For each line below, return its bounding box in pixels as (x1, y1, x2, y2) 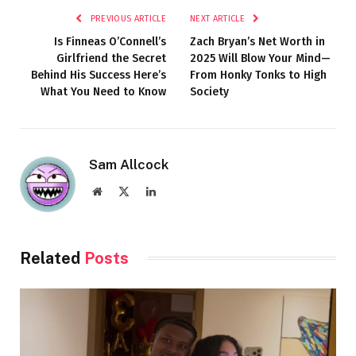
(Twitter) (129, 200, 169, 212)
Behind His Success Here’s (31, 68, 166, 82)
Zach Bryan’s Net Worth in (190, 34, 325, 48)
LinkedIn (155, 184, 196, 196)
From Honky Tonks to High (190, 68, 327, 82)
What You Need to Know (41, 84, 166, 99)
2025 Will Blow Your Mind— (190, 51, 331, 65)
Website (101, 184, 137, 196)
